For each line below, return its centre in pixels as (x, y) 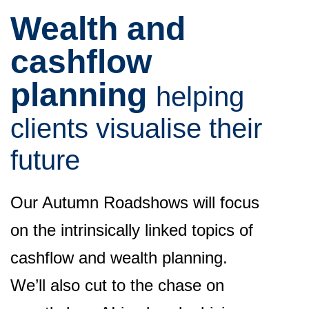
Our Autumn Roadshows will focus (135, 202)
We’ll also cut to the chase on (117, 285)
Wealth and (98, 29)
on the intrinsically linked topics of (132, 230)
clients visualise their (136, 128)
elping (208, 97)
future (45, 160)
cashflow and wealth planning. (119, 258)
